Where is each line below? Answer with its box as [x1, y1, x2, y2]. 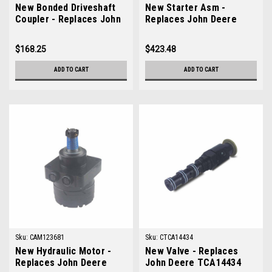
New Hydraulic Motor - [15, 245, 112, 257]
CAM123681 [30, 233, 64, 242]
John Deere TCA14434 [145, 257, 241, 268]
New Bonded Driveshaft [15, 2, 116, 13]
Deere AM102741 [15, 25, 88, 36]
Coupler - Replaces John [15, 13, 121, 25]
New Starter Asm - [145, 2, 226, 13]
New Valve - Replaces [145, 245, 238, 257]
